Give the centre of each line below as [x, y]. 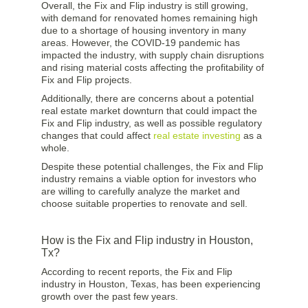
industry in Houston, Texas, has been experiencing [151, 284]
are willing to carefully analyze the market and [141, 191]
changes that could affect [97, 136]
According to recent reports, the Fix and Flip [137, 272]
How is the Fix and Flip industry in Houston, [147, 241]
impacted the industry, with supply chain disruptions [153, 55]
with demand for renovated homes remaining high [150, 18]
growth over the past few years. [110, 297]
